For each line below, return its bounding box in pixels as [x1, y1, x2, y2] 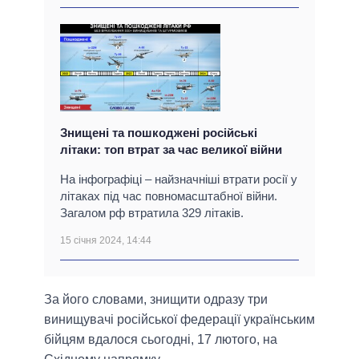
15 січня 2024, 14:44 [60, 234, 151, 246]
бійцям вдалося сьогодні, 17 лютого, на [44, 332, 277, 346]
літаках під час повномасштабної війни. [60, 188, 277, 203]
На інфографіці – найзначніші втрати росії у [60, 171, 297, 186]
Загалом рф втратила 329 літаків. [60, 205, 244, 220]
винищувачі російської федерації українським [44, 312, 315, 326]
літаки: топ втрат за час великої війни [60, 142, 282, 156]
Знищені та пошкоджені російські [60, 125, 257, 139]
